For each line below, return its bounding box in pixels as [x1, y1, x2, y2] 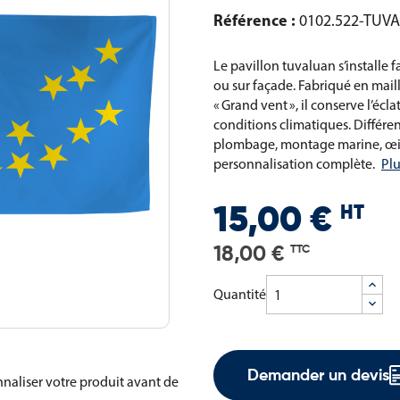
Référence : [213, 10, 299, 30]
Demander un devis [246, 367, 389, 384]
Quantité [213, 286, 266, 304]
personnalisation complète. [213, 155, 375, 172]
